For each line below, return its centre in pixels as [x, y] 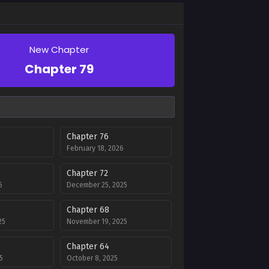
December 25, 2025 [97, 185]
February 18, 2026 [95, 148]
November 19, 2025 [97, 222]
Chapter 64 [88, 246]
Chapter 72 [87, 173]
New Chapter [59, 50]
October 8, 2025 [92, 258]
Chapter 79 [59, 69]
